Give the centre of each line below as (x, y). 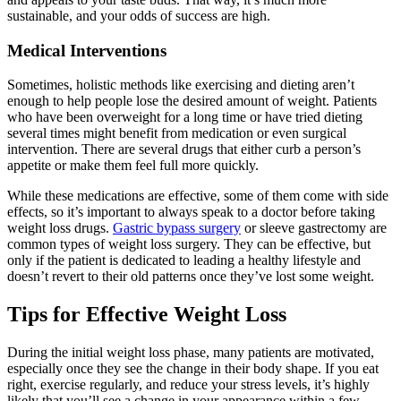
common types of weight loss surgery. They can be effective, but (189, 244)
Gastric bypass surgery (177, 228)
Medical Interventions (89, 50)
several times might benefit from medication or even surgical (177, 133)
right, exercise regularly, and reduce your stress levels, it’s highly (188, 385)
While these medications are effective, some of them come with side (198, 196)
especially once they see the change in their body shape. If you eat (193, 369)
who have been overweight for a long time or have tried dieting (185, 117)
